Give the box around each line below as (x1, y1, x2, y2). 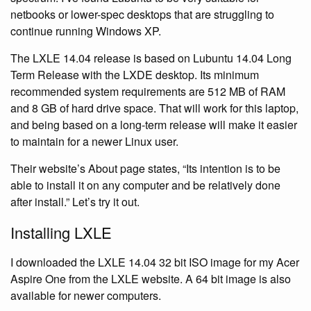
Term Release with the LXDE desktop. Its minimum (10, 66, 259, 83)
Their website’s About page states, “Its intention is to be (10, 160, 280, 176)
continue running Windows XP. (10, 22, 161, 39)
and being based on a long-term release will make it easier (10, 116, 297, 133)
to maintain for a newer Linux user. (10, 133, 178, 149)
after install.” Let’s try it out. (10, 193, 140, 210)
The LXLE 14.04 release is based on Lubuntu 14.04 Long (10, 49, 292, 66)
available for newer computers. (10, 287, 161, 303)
